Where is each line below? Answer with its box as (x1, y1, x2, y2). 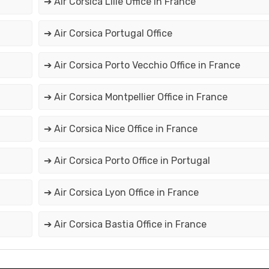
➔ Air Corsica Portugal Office (43, 28, 172, 40)
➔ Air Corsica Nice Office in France (43, 123, 198, 135)
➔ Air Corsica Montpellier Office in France (43, 91, 228, 103)
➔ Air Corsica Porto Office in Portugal (43, 155, 210, 167)
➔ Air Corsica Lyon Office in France (43, 187, 199, 199)
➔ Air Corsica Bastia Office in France (43, 219, 207, 231)
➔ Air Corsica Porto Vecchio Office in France (43, 59, 240, 71)
